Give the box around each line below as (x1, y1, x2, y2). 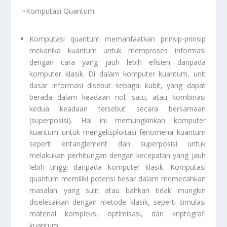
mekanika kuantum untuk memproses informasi (29, 45, 206, 55)
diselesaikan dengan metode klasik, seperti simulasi (29, 197, 206, 207)
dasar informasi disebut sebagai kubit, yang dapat (29, 80, 206, 90)
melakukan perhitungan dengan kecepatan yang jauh (29, 150, 206, 160)
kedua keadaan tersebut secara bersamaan (29, 103, 206, 113)
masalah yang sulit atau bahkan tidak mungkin (29, 185, 206, 195)
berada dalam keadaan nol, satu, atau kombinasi (29, 92, 206, 102)
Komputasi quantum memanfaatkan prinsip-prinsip (29, 33, 206, 44)
